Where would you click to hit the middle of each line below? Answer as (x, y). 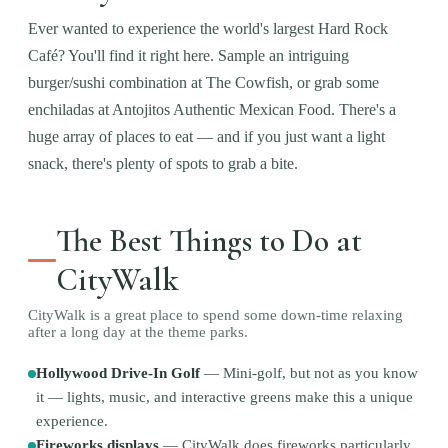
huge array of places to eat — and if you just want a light (206, 136)
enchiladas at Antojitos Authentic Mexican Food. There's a (212, 109)
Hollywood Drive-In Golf (118, 373)
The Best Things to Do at (209, 240)
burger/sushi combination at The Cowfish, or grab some (203, 82)
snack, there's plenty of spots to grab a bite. (163, 163)
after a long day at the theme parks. (138, 332)
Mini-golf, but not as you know (320, 373)
